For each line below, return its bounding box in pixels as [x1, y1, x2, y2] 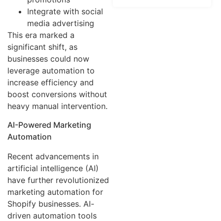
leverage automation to [7, 65, 95, 75]
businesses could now [7, 53, 89, 64]
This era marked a [7, 30, 74, 40]
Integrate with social [27, 6, 103, 16]
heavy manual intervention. [7, 101, 108, 111]
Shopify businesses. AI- [7, 199, 94, 209]
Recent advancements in [7, 151, 99, 162]
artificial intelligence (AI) [7, 163, 99, 174]
